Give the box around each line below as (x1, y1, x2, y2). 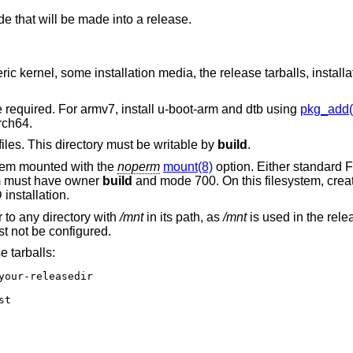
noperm (117, 159, 160, 173)
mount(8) (162, 159, 213, 173)
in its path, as (143, 210, 223, 224)
